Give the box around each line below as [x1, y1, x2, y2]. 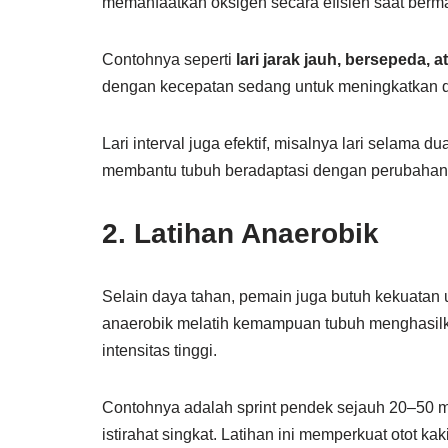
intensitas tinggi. [102, 342, 217, 359]
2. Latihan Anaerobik [102, 218, 379, 249]
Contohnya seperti [102, 51, 236, 68]
